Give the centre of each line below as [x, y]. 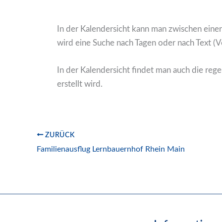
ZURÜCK [59, 135]
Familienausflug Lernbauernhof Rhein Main [111, 149]
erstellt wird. [80, 84]
